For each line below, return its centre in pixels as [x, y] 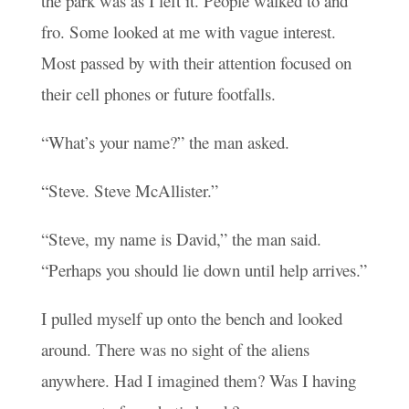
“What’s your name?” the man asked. [165, 142]
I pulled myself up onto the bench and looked [191, 318]
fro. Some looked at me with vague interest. [188, 32]
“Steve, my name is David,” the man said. [181, 239]
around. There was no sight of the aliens [175, 349]
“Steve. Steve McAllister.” [129, 191]
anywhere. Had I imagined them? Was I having [198, 380]
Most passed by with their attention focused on [196, 63]
